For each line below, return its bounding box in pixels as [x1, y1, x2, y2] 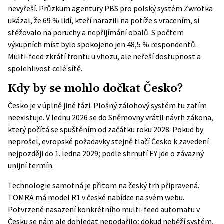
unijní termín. [8, 160, 54, 170]
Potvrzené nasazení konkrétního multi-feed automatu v [8, 204, 200, 214]
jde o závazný [157, 148, 204, 158]
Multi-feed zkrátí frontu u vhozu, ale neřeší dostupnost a [8, 51, 201, 61]
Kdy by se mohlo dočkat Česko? [8, 81, 183, 96]
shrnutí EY [123, 148, 157, 158]
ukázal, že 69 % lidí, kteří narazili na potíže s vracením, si [8, 15, 199, 25]
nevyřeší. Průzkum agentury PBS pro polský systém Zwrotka [8, 3, 213, 13]
